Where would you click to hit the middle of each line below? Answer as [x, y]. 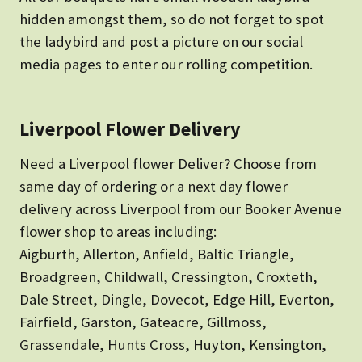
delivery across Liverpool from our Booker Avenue [181, 209]
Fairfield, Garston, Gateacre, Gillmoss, [143, 322]
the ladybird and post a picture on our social [161, 42]
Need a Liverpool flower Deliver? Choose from [168, 164]
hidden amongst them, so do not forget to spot [172, 19]
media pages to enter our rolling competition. [166, 65]
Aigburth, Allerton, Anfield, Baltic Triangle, [157, 255]
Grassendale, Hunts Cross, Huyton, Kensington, [173, 345]
